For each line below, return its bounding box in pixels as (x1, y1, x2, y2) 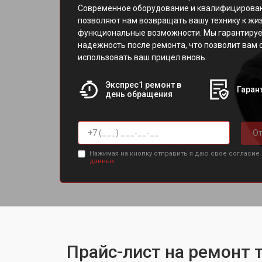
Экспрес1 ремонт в (105, 80, 181, 89)
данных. (89, 157, 116, 165)
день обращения (105, 89, 173, 99)
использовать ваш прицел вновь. (78, 53, 207, 62)
